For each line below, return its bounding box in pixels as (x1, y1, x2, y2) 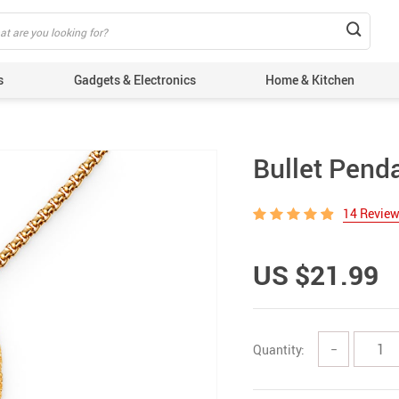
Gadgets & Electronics (73, 71, 196, 88)
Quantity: (253, 340, 305, 358)
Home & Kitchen (265, 71, 355, 88)
